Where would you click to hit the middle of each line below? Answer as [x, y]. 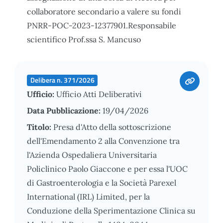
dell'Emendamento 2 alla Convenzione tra [103, 141]
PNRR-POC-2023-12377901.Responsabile [102, 25]
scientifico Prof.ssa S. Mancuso [84, 39]
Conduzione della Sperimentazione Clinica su [111, 210]
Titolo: [40, 127]
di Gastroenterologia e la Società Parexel [102, 182]
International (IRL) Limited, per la [88, 196]
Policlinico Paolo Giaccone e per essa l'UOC [107, 168]
